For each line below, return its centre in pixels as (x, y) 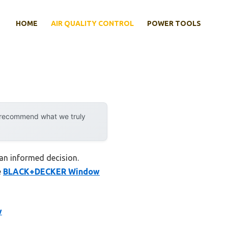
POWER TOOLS (174, 24)
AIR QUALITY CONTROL (92, 24)
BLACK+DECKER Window (51, 172)
